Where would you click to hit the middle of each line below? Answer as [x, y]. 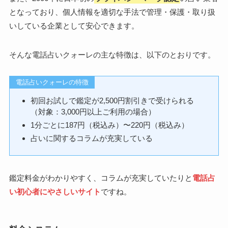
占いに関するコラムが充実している [92, 138]
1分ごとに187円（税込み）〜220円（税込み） [110, 125]
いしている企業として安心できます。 [74, 25]
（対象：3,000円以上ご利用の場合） [93, 112]
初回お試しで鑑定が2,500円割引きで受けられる [112, 101]
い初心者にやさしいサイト [55, 192]
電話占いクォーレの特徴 [52, 82]
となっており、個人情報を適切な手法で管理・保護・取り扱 [112, 12]
